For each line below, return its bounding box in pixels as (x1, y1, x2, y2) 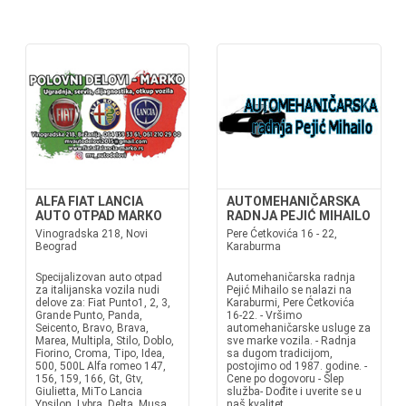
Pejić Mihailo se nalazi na (227, 284, 352, 296)
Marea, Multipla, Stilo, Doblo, (34, 334, 174, 347)
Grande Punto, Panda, (34, 309, 142, 322)
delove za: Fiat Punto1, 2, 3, (34, 296, 170, 309)
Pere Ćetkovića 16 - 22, (227, 227, 337, 240)
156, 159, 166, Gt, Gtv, (34, 372, 143, 385)
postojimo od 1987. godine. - (227, 360, 367, 372)
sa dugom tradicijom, (227, 347, 333, 360)
